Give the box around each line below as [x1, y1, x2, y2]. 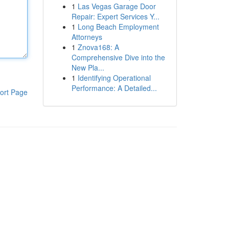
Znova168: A [77, 42, 119, 52]
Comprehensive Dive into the [71, 52, 165, 62]
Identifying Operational [77, 73, 151, 83]
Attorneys [71, 32, 102, 42]
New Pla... [71, 62, 104, 73]
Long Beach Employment [77, 21, 159, 32]
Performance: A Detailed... [71, 83, 157, 93]
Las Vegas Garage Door [77, 1, 156, 11]
